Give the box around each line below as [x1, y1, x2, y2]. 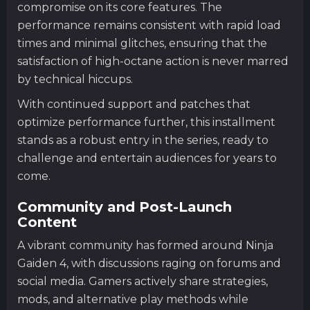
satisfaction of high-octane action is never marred [17, 54, 289, 68]
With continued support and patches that [17, 97, 250, 111]
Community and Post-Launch [17, 198, 232, 215]
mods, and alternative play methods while [17, 292, 248, 306]
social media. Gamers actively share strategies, [17, 274, 268, 288]
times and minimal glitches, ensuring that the [17, 36, 267, 50]
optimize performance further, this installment [17, 115, 275, 129]
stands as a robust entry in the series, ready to [17, 133, 268, 147]
